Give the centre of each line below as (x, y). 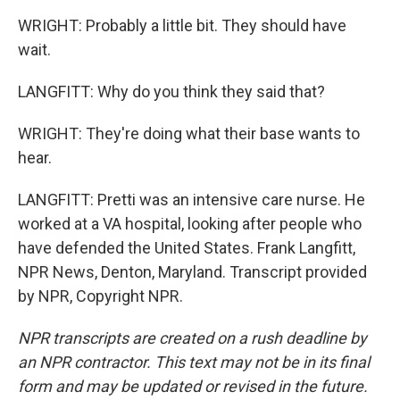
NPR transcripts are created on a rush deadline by (192, 338)
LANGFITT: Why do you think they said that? (171, 92)
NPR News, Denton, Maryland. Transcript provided (192, 272)
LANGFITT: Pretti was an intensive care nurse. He (192, 200)
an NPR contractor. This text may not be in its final (194, 362)
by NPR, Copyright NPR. (100, 296)
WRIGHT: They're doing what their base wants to (189, 133)
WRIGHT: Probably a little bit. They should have (182, 25)
